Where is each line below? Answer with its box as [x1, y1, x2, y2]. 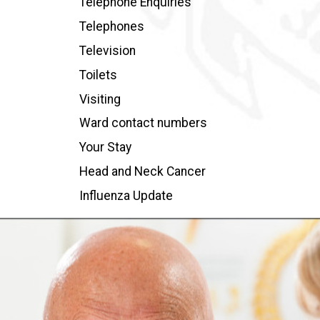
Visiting [79, 91, 121, 106]
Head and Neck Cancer [79, 164, 206, 179]
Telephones [79, 19, 144, 34]
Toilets [79, 67, 117, 82]
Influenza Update [79, 188, 173, 203]
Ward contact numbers [79, 116, 207, 131]
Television [79, 43, 136, 58]
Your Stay [79, 140, 131, 155]
